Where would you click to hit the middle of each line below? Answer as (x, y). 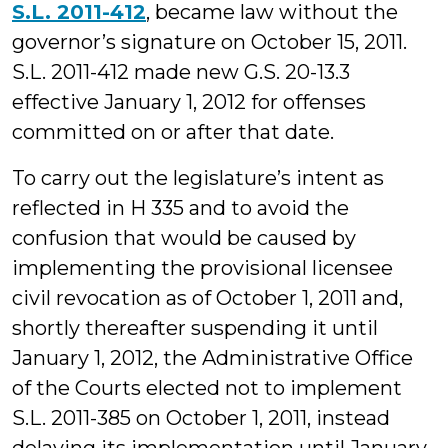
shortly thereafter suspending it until (195, 328)
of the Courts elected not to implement (207, 388)
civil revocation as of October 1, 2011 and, (207, 298)
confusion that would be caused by (184, 238)
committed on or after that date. (173, 132)
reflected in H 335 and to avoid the (180, 208)
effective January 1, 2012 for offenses (189, 102)
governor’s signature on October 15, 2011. (209, 42)
